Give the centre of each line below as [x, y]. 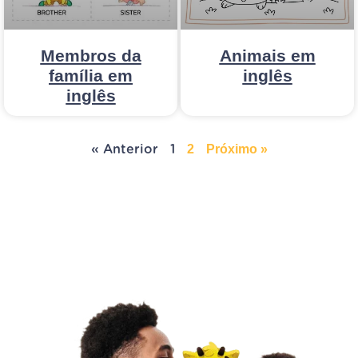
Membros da [91, 56]
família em [91, 76]
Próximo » [237, 149]
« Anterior [124, 150]
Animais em [267, 56]
